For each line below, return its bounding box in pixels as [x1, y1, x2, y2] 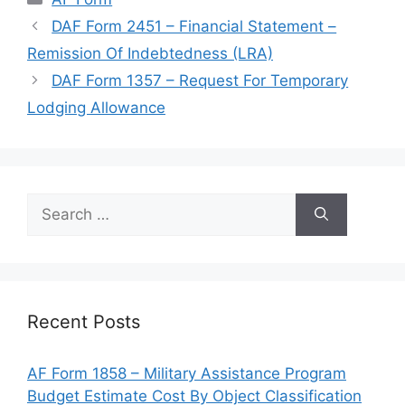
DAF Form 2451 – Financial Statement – [52, 16, 337, 35]
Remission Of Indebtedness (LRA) [27, 43, 273, 62]
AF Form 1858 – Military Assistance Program [27, 363, 346, 382]
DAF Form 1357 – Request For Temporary [52, 71, 349, 89]
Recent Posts [27, 310, 140, 333]
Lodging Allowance [27, 98, 165, 117]
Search [26, 193, 77, 212]
